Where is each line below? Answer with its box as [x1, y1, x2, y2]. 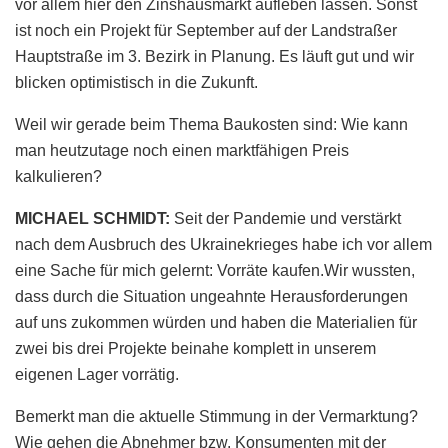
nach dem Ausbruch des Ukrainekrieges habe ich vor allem [15, 236, 432, 254]
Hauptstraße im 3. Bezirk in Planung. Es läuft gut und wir [15, 48, 414, 66]
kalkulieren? [15, 168, 102, 186]
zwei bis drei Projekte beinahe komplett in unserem [15, 340, 376, 358]
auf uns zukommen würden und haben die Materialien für [15, 314, 417, 332]
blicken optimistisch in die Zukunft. [15, 74, 258, 92]
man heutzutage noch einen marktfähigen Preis [15, 142, 349, 160]
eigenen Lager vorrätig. [15, 366, 179, 384]
